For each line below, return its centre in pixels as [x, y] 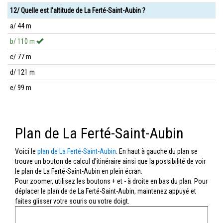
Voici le [26, 151]
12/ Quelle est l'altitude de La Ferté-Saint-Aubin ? [78, 10]
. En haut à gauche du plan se [157, 151]
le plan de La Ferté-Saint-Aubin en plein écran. [79, 171]
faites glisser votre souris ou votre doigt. [72, 201]
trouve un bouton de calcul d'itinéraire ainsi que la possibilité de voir [110, 161]
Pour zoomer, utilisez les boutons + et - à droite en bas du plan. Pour [111, 181]
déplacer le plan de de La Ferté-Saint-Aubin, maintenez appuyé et [106, 191]
